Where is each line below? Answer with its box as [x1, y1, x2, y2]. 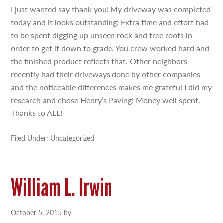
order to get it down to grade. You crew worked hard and [11, 42, 210, 54]
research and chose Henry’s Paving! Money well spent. [11, 94, 201, 106]
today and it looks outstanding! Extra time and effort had [11, 16, 209, 28]
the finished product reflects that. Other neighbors [11, 55, 188, 67]
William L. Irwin [11, 173, 112, 202]
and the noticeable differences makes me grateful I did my [11, 81, 212, 93]
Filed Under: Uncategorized [11, 133, 95, 143]
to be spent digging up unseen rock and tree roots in [11, 29, 193, 41]
